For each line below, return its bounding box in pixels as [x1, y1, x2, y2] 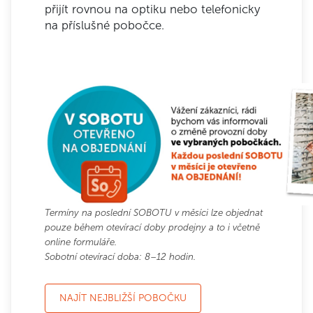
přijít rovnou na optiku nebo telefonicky [45, 2, 260, 16]
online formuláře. [45, 236, 119, 247]
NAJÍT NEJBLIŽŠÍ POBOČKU [59, 292, 187, 304]
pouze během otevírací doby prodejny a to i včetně [45, 221, 260, 233]
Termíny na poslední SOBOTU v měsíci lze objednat [45, 207, 263, 218]
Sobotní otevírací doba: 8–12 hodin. [45, 251, 196, 262]
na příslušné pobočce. [45, 18, 168, 32]
